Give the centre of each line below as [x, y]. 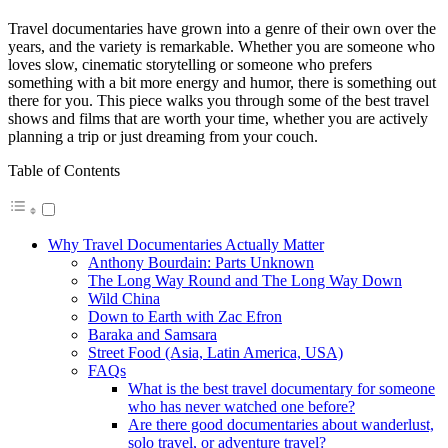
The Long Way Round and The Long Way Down [245, 280]
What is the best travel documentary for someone [281, 388]
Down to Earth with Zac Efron [185, 316]
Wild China [124, 298]
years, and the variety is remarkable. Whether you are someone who [221, 46]
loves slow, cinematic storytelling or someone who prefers [190, 64]
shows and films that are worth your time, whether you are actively [218, 118]
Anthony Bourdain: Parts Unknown [201, 262]
